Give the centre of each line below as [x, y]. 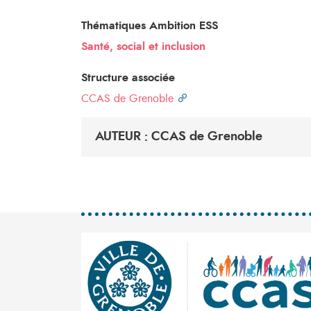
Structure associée [128, 78]
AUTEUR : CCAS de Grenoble [179, 137]
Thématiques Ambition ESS [150, 26]
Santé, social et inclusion [143, 47]
